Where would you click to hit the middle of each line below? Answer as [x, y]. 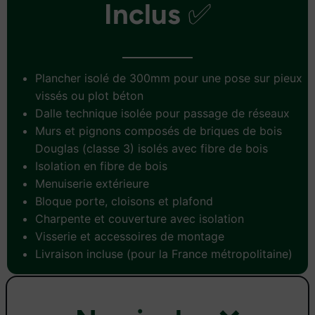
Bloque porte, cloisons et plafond [124, 201]
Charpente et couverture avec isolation [140, 218]
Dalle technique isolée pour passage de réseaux [162, 113]
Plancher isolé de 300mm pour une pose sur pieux [169, 78]
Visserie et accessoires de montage [130, 236]
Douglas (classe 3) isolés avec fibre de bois [152, 148]
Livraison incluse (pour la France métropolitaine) [164, 253]
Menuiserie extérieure [92, 183]
